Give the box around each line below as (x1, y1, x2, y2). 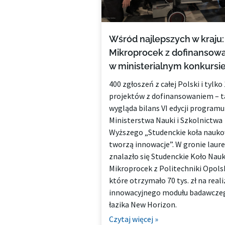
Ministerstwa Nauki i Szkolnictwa (108, 115, 222, 125)
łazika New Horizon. (108, 199, 177, 209)
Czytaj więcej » (108, 213, 158, 224)
